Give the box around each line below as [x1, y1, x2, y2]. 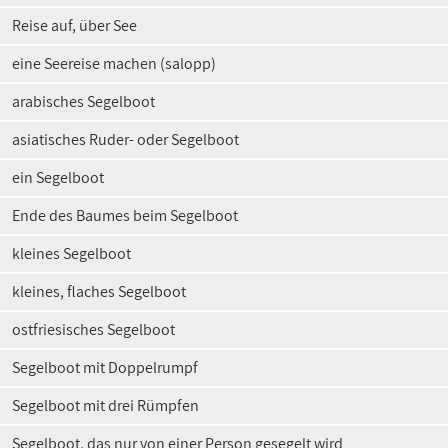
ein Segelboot [12, 167, 104, 188]
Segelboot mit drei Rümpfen [12, 395, 199, 416]
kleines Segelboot [12, 243, 131, 264]
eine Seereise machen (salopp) [12, 53, 216, 74]
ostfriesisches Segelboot [12, 319, 175, 340]
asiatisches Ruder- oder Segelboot [12, 129, 239, 150]
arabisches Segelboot [12, 91, 155, 112]
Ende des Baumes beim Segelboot [12, 205, 238, 226]
